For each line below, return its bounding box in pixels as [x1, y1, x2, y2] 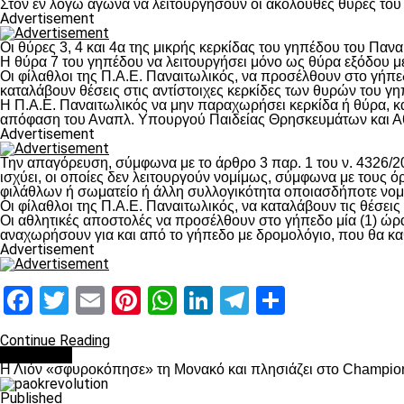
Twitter [69, 283, 158, 317]
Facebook [32, 283, 152, 317]
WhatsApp [177, 283, 307, 317]
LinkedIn [213, 283, 318, 317]
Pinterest [141, 283, 253, 317]
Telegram [249, 283, 365, 317]
